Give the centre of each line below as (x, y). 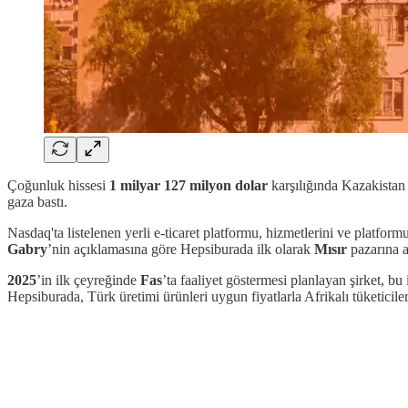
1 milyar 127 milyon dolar (189, 185)
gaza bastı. (37, 201)
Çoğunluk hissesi (58, 185)
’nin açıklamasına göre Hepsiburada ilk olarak (181, 249)
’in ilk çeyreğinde (88, 280)
